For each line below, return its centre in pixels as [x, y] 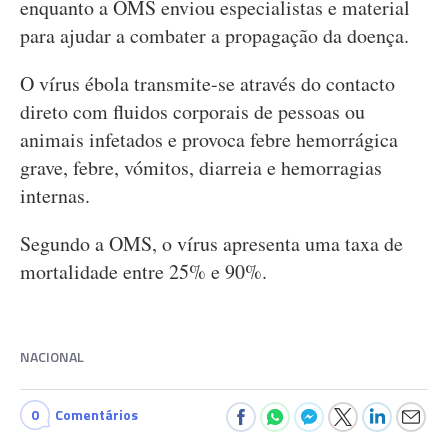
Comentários [96, 414]
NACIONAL [52, 356]
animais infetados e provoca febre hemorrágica [209, 139]
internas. [55, 195]
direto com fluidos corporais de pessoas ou [192, 111]
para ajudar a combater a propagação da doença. [214, 35]
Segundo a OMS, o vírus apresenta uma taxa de [211, 243]
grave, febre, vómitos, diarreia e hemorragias [201, 167]
